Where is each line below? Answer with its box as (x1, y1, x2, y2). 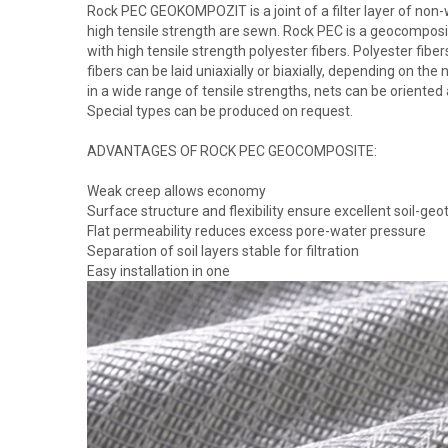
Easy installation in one (87, 262, 230, 279)
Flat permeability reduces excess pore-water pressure (87, 222, 426, 239)
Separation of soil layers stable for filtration (87, 242, 359, 259)
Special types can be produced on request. (87, 102, 353, 119)
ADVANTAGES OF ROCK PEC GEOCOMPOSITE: (87, 142, 377, 159)
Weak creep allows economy (87, 182, 266, 199)
